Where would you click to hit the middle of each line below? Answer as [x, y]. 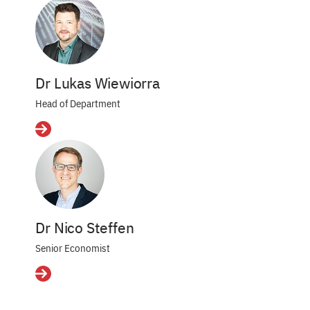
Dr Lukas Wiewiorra [98, 83]
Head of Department [78, 103]
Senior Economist [73, 248]
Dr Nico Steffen [85, 228]
